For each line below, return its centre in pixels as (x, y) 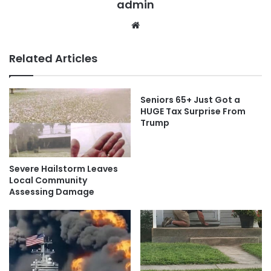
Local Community (48, 180)
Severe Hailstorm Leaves (64, 168)
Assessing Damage (52, 191)
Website (159, 25)
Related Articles (53, 59)
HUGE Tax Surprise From (193, 112)
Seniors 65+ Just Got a (190, 100)
